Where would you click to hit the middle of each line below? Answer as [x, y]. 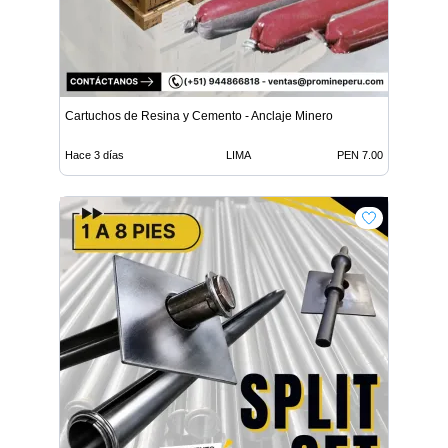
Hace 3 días [94, 155]
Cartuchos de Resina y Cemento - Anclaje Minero [199, 116]
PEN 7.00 [360, 155]
